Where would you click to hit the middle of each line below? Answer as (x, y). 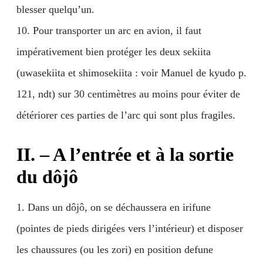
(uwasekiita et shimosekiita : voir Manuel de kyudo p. (131, 73)
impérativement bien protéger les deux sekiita (114, 52)
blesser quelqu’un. (55, 9)
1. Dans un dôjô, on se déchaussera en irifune (114, 207)
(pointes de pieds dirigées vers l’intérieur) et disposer (130, 228)
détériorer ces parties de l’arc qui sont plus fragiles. (126, 115)
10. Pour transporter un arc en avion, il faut (109, 31)
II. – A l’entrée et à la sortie (125, 154)
